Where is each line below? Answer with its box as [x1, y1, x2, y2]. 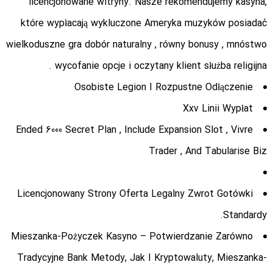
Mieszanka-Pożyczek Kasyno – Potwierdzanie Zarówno [11, 229, 253, 245]
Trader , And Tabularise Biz [149, 144, 267, 160]
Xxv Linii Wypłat [183, 101, 253, 117]
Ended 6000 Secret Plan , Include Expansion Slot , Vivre [16, 122, 253, 138]
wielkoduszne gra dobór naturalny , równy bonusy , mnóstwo [6, 37, 267, 53]
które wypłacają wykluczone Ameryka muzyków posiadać [21, 16, 267, 32]
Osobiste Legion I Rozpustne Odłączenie [74, 80, 253, 96]
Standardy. [223, 208, 267, 224]
